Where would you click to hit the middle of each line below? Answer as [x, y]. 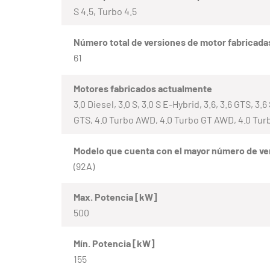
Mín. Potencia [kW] [114, 243]
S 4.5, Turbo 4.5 [105, 11]
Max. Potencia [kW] [115, 196]
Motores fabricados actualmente [143, 88]
